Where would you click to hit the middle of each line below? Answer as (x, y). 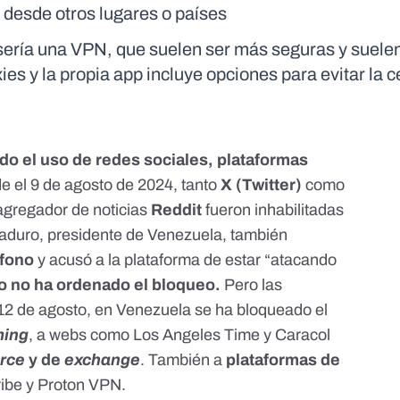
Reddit (179, 210)
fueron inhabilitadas (275, 210)
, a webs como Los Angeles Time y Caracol (180, 335)
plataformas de (283, 360)
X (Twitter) (262, 185)
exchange (103, 360)
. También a (182, 360)
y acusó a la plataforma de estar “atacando (187, 260)
